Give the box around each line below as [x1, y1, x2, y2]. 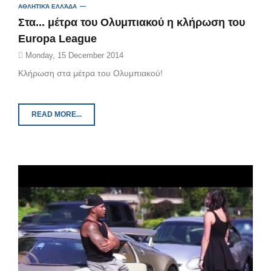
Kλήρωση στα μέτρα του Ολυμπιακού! [18, 68, 163, 79]
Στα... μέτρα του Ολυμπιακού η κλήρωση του [18, 16, 245, 29]
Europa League [18, 33, 97, 45]
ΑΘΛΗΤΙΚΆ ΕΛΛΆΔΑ [18, 3, 77, 10]
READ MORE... [31, 110, 82, 119]
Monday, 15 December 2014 [23, 51, 123, 60]
